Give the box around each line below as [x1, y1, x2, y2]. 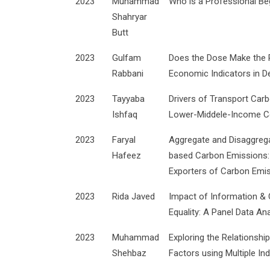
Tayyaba [112, 93, 145, 104]
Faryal [112, 134, 136, 145]
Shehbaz [112, 247, 146, 259]
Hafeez [112, 149, 141, 161]
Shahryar [112, 11, 147, 22]
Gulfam [112, 52, 141, 63]
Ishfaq [112, 108, 137, 120]
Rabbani [112, 67, 143, 79]
